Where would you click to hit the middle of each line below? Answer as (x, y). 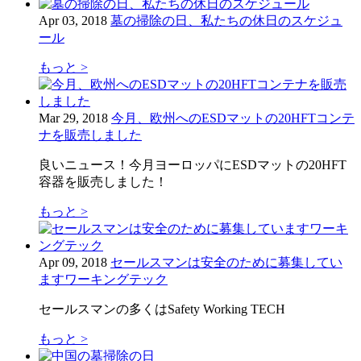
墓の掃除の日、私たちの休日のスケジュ (226, 20)
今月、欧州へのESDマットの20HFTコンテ (233, 118)
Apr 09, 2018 (73, 262)
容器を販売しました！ (103, 181)
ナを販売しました (90, 135)
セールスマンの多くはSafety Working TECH (162, 309)
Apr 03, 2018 (73, 20)
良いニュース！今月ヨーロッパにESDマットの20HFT (193, 164)
